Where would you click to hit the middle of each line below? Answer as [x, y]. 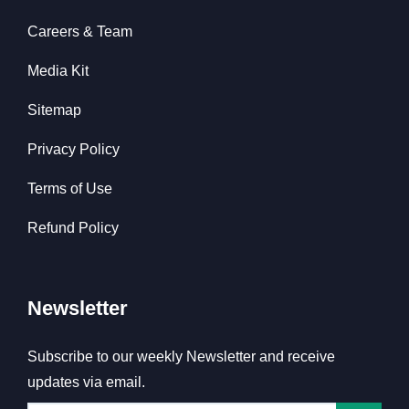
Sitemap [54, 110]
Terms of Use [70, 189]
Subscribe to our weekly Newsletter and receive [181, 357]
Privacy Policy [73, 150]
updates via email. [86, 383]
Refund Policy [73, 228]
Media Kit [58, 71]
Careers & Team [80, 32]
